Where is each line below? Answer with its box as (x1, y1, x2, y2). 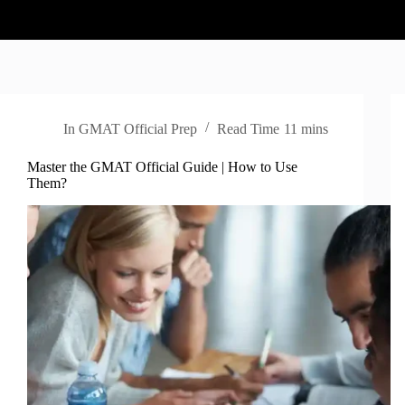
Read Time (217, 121, 280, 137)
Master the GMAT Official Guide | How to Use (27, 159, 297, 174)
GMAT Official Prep (79, 121, 198, 137)
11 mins (283, 121, 328, 137)
